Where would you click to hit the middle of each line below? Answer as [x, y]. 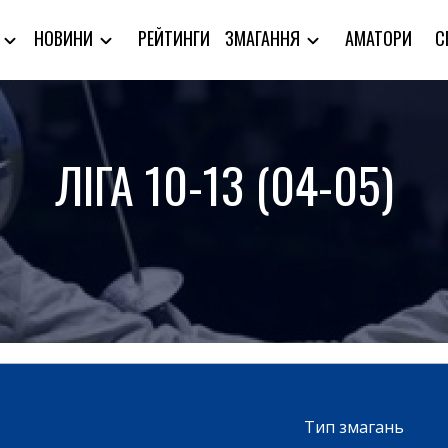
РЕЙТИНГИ [174, 37]
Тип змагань [354, 427]
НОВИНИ [66, 38]
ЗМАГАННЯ [265, 38]
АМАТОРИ [379, 37]
